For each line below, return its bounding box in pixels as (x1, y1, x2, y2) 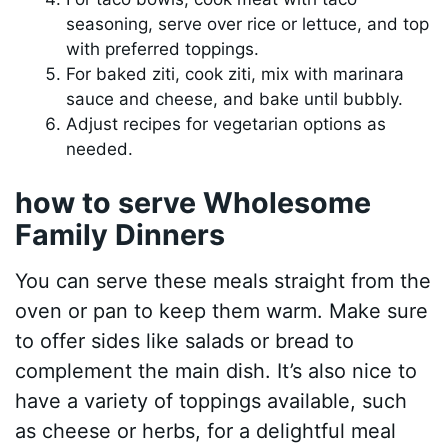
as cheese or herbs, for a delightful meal (15, 418, 397, 443)
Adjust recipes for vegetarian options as (66, 113, 387, 134)
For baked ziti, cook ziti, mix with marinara (66, 63, 405, 84)
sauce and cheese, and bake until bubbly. (66, 88, 404, 109)
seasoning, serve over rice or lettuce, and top (66, 13, 430, 34)
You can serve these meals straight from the (15, 268, 432, 293)
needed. (66, 138, 134, 159)
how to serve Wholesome (15, 185, 372, 221)
